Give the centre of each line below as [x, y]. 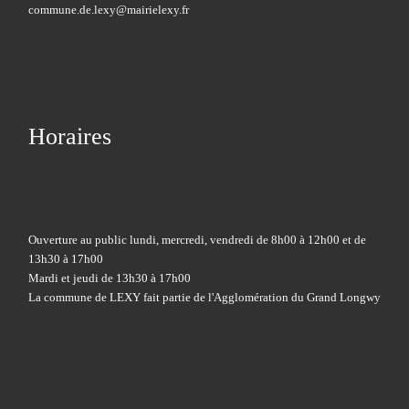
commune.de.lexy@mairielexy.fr [108, 10]
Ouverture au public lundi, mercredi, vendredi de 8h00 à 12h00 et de [197, 240]
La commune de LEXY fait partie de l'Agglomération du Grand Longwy [204, 297]
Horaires [69, 136]
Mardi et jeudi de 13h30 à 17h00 [109, 278]
